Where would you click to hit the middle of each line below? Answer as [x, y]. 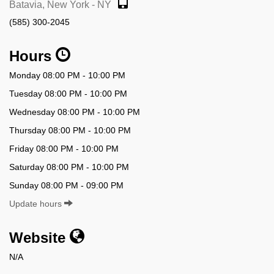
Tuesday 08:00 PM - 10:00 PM [68, 93]
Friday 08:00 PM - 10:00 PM [64, 148]
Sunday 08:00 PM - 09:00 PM [66, 185]
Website [39, 237]
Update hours [37, 203]
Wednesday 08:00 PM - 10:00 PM [75, 112]
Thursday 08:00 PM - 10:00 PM [70, 130]
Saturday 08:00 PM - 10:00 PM [69, 167]
